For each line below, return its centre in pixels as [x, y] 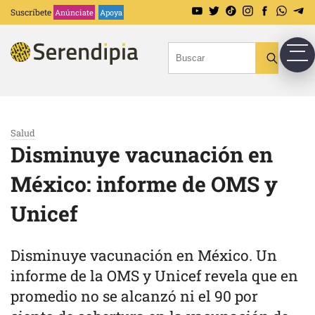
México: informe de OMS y [144, 184]
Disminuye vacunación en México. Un [144, 255]
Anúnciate [74, 12]
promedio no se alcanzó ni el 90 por [134, 296]
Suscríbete [31, 12]
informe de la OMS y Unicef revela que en [154, 276]
